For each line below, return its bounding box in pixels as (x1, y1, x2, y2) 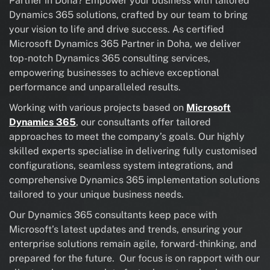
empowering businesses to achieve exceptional (9, 67, 219, 78)
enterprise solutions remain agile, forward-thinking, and (9, 238, 257, 250)
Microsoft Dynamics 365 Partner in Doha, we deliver (9, 38, 240, 49)
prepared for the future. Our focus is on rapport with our (9, 253, 260, 264)
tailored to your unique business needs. (9, 189, 184, 200)
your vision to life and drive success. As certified (9, 24, 224, 35)
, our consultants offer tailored (76, 116, 211, 128)
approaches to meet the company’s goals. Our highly (9, 131, 245, 142)
